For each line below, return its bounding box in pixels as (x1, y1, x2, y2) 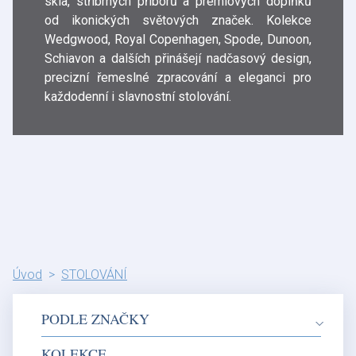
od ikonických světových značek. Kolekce (44, 12, 311, 28)
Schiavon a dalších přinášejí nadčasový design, (44, 50, 311, 66)
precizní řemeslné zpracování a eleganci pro (44, 69, 311, 85)
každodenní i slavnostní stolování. (44, 88, 231, 104)
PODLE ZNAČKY (41, 308, 149, 328)
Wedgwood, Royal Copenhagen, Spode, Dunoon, (44, 31, 311, 47)
